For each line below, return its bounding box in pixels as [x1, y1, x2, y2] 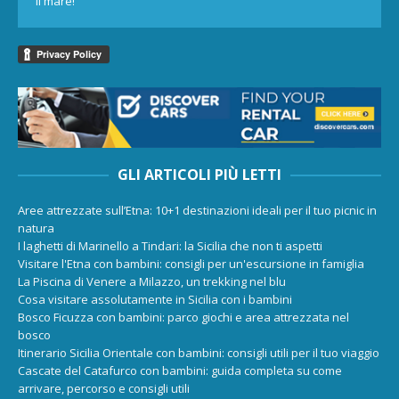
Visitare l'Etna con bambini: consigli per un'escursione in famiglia [18, 256, 364, 273]
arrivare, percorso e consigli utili [18, 380, 190, 397]
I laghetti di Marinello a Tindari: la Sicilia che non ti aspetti [18, 238, 322, 255]
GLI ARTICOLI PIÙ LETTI [118, 165, 281, 185]
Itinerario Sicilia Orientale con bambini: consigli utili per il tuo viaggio [18, 345, 379, 362]
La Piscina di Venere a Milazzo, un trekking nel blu [18, 273, 286, 290]
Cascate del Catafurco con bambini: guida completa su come [18, 362, 342, 379]
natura [18, 220, 54, 237]
